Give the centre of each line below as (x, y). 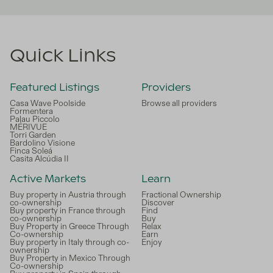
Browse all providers (179, 104)
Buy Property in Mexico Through (70, 258)
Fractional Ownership (181, 195)
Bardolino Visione (42, 143)
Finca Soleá (31, 151)
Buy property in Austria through (68, 195)
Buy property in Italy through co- (69, 243)
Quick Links (63, 57)
